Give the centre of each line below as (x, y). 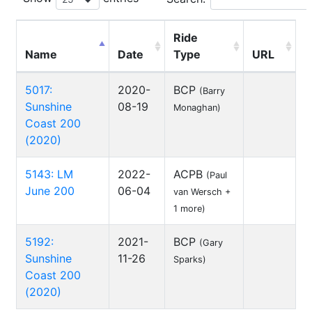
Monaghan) (197, 108)
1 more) (189, 209)
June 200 (50, 191)
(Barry (212, 91)
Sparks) (190, 259)
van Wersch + (202, 192)
